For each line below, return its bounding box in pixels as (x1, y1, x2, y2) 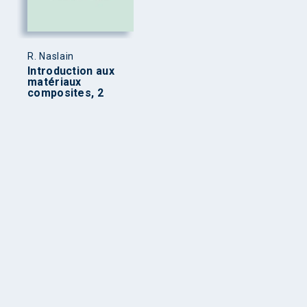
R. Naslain (27, 50, 75, 62)
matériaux (27, 75, 82, 88)
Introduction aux (27, 64, 114, 77)
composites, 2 (27, 86, 103, 99)
